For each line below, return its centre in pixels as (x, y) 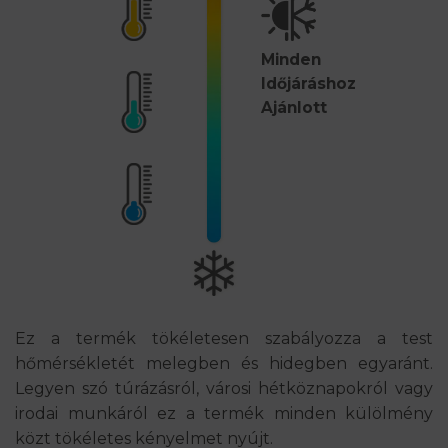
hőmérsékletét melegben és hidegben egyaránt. (224, 363)
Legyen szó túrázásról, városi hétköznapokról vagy (224, 388)
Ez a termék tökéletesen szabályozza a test (224, 338)
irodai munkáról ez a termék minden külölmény (224, 413)
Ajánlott (293, 108)
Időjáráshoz (308, 84)
